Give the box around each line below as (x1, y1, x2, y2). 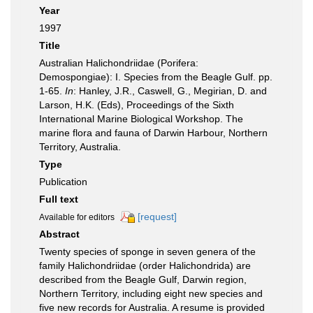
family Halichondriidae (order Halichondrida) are (39, 260, 251, 272)
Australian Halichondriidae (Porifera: (39, 57, 198, 68)
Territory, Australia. (39, 141, 121, 152)
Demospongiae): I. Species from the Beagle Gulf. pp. (39, 71, 272, 82)
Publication (39, 176, 87, 187)
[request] (138, 211, 177, 222)
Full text (39, 194, 78, 205)
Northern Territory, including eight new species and (39, 288, 263, 300)
